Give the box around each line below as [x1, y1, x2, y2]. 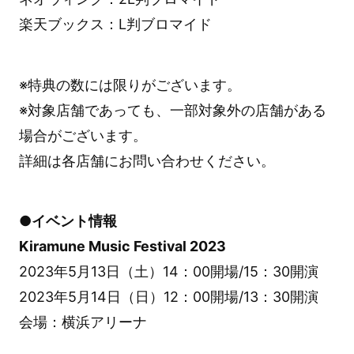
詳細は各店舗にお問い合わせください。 [18, 152, 275, 169]
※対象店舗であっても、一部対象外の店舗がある [18, 101, 326, 119]
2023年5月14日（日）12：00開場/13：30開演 [18, 288, 318, 306]
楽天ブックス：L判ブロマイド [18, 15, 212, 32]
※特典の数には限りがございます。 [18, 76, 241, 93]
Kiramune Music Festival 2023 [18, 238, 226, 255]
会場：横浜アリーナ [18, 314, 147, 331]
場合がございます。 [18, 126, 147, 144]
